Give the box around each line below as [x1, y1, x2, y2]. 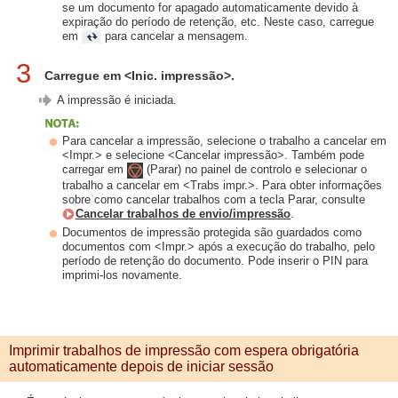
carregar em [62, 163, 127, 177]
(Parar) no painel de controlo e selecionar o [143, 163, 367, 177]
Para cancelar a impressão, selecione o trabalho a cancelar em [62, 133, 386, 147]
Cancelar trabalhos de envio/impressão [76, 206, 291, 220]
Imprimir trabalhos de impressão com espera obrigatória [9, 342, 359, 358]
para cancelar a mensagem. [101, 28, 248, 43]
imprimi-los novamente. [62, 267, 182, 282]
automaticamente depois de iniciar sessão [9, 358, 274, 374]
